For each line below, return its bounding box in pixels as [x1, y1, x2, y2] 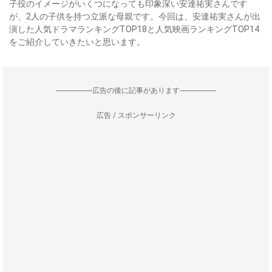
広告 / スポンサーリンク [96, 111, 176, 120]
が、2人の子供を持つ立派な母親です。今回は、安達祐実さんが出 [9, 12, 260, 21]
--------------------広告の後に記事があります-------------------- [56, 86, 216, 95]
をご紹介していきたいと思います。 [9, 37, 145, 47]
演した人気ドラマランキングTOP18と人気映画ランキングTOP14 [9, 24, 259, 34]
